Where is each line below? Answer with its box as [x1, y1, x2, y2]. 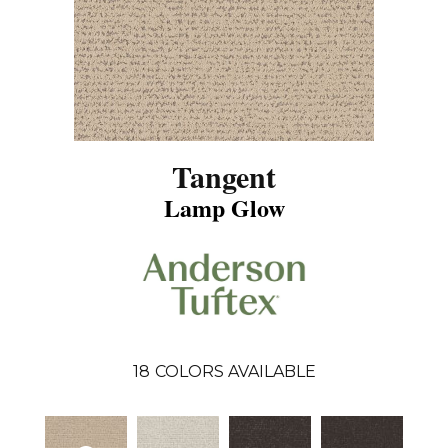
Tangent [172, 153, 276, 198]
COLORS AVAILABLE [154, 362, 316, 382]
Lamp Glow [163, 189, 285, 225]
